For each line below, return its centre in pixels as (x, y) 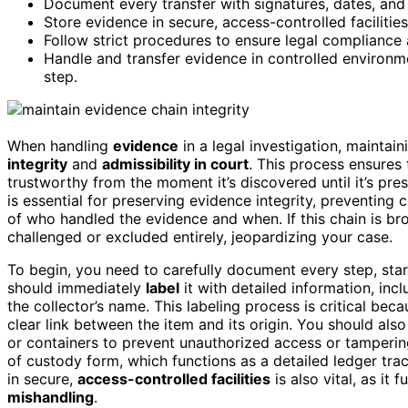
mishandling (51, 397)
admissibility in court (175, 163)
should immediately (76, 287)
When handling (60, 145)
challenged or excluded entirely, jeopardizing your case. (200, 236)
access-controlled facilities (174, 378)
